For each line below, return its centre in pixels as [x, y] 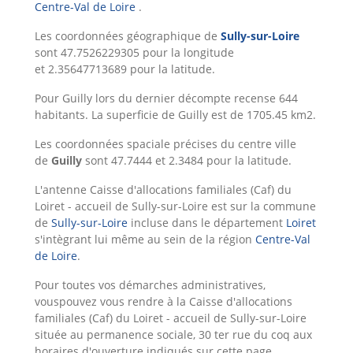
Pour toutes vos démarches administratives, [150, 285]
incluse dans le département [207, 223]
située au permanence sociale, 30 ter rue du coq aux [173, 334]
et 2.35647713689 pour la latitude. [125, 69]
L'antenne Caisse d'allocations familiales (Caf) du [163, 190]
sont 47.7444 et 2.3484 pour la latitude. [187, 160]
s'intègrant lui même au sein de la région [145, 239]
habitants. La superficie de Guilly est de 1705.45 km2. [175, 115]
